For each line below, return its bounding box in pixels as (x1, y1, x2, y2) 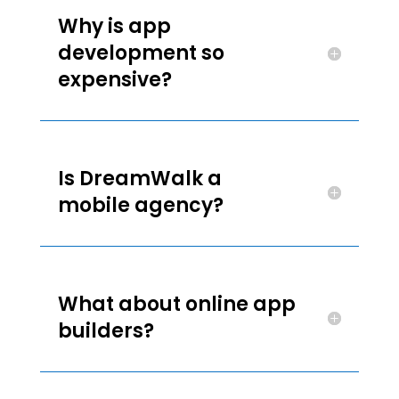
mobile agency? (57, 191, 224, 219)
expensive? (57, 66, 172, 94)
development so (57, 39, 224, 67)
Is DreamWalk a (57, 165, 222, 192)
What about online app (57, 290, 296, 318)
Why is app (57, 12, 171, 40)
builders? (57, 317, 154, 345)
